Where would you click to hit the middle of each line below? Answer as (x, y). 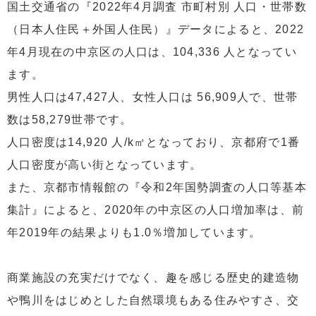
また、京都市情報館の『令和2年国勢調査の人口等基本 (157, 187)
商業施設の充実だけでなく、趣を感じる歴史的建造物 (153, 277)
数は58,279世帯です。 (70, 119)
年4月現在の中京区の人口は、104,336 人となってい (152, 51)
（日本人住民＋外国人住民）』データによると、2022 (156, 29)
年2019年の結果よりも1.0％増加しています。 (134, 232)
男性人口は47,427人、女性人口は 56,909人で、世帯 (153, 97)
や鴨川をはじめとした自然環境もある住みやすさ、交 (153, 300)
